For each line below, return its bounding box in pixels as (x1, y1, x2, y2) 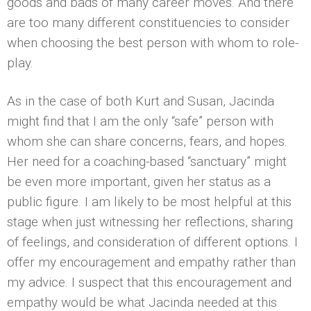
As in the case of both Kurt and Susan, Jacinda (7, 93, 274, 110)
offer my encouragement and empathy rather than (7, 254, 296, 271)
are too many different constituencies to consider (7, 15, 289, 31)
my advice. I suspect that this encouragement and (7, 274, 292, 291)
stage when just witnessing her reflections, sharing (7, 214, 293, 230)
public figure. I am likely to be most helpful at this (7, 194, 292, 210)
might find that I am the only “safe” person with (7, 113, 274, 130)
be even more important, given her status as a (7, 174, 271, 190)
